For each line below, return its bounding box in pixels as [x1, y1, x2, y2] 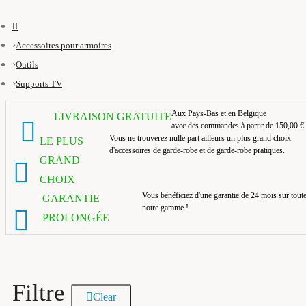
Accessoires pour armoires [16, 40, 111, 51]
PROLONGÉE [42, 212, 109, 223]
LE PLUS [40, 135, 83, 147]
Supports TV [16, 79, 62, 89]
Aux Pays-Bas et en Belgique [171, 109, 266, 118]
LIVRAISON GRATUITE [53, 111, 171, 122]
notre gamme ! [142, 203, 189, 212]
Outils [16, 59, 38, 70]
